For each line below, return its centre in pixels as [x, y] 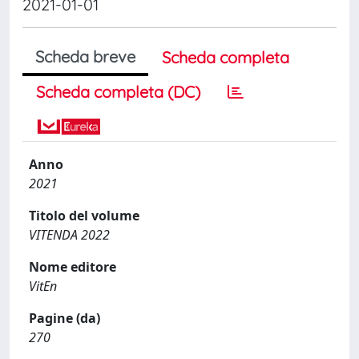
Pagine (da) [65, 318]
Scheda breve [85, 56]
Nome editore [73, 266]
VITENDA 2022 [69, 234]
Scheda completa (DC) [118, 91]
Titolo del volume [84, 215]
